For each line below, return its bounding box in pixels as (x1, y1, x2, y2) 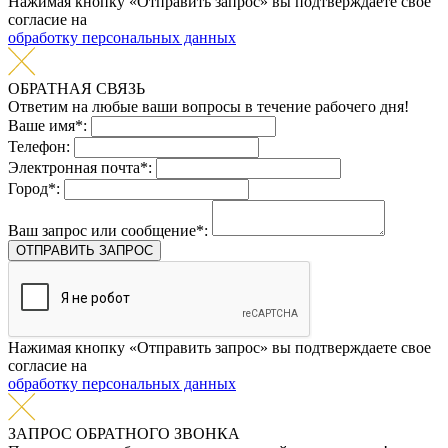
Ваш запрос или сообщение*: (8, 221, 208, 239)
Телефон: (8, 137, 70, 155)
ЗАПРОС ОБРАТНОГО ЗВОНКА (8, 424, 240, 442)
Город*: (8, 179, 60, 197)
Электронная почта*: (8, 158, 152, 176)
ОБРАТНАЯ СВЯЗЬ (8, 79, 145, 97)
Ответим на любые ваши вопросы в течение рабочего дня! (8, 97, 409, 115)
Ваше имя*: (8, 116, 87, 134)
